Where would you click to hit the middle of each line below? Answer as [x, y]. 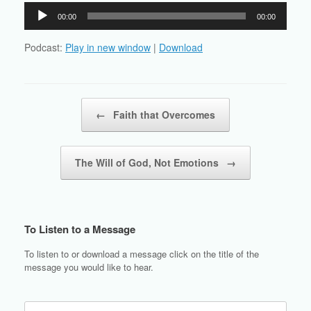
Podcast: [45, 48]
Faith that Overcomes [163, 115]
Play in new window [108, 48]
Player [37, 25]
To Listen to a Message [80, 229]
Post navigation [56, 105]
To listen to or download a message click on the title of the [142, 254]
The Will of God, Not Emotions [148, 163]
